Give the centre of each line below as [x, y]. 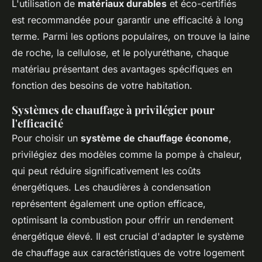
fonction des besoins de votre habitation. [102, 86]
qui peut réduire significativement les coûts [106, 171]
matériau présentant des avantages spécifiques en [122, 69]
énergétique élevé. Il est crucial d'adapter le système [128, 237]
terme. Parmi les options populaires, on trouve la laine [131, 37]
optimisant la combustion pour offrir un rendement [123, 220]
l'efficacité [37, 123]
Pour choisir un [46, 138]
